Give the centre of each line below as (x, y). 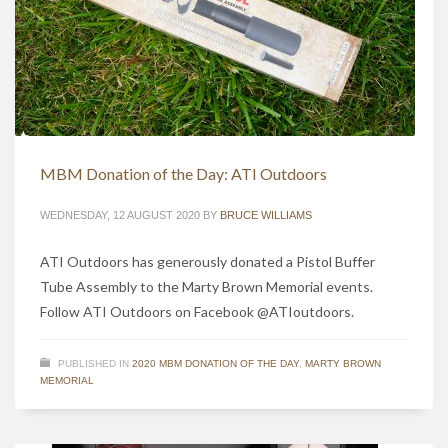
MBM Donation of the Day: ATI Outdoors (183, 174)
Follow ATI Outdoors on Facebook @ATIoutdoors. (197, 312)
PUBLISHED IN (93, 364)
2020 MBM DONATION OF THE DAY (215, 364)
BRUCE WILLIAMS (266, 215)
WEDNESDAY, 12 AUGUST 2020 (120, 215)
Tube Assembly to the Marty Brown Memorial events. (206, 287)
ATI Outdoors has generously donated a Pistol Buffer (207, 262)
